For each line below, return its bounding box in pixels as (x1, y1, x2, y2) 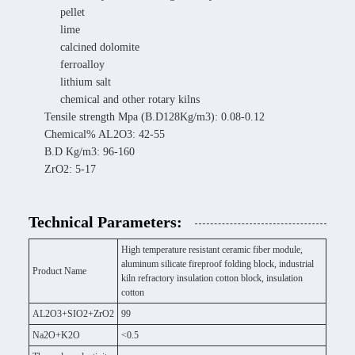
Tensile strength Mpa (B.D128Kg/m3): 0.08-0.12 (44, 111, 265, 123)
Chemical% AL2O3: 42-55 (44, 128, 165, 140)
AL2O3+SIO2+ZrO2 (32, 308, 114, 319)
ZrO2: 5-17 (44, 163, 96, 175)
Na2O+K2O (32, 330, 80, 341)
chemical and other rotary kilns (60, 94, 200, 105)
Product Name (32, 265, 86, 277)
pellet (60, 6, 85, 18)
